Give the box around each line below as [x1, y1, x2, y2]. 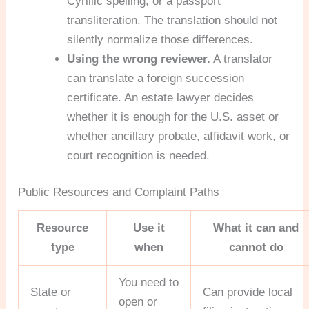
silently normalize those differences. [67, 32, 254, 46]
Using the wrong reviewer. [67, 52, 211, 66]
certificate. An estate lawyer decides [67, 90, 255, 104]
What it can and [213, 221, 299, 235]
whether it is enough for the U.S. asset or [67, 110, 279, 123]
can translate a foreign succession [67, 71, 245, 85]
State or [30, 286, 72, 299]
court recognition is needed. [67, 148, 210, 162]
